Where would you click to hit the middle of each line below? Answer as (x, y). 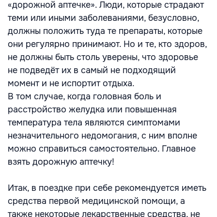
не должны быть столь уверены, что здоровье (103, 57)
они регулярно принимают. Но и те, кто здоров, (107, 44)
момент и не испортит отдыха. (71, 83)
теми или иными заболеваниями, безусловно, (103, 18)
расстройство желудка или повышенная (92, 109)
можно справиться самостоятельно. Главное (102, 149)
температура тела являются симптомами (94, 123)
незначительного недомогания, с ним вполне (102, 136)
